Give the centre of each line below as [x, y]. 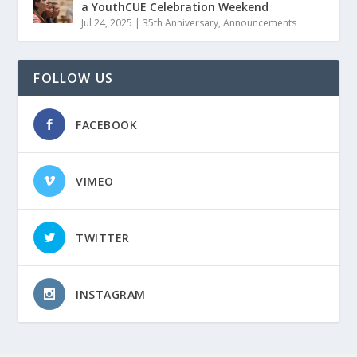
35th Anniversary [181, 23]
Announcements [260, 23]
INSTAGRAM [111, 295]
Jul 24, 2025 [107, 23]
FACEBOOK [107, 125]
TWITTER [103, 238]
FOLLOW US [74, 78]
